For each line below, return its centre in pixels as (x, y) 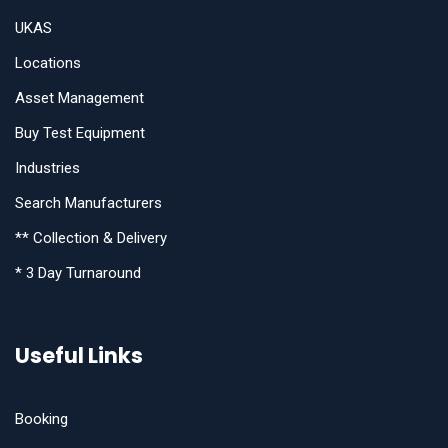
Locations (48, 63)
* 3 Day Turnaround (78, 273)
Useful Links (79, 356)
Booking (41, 419)
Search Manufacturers (88, 203)
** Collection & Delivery (91, 238)
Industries (47, 168)
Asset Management (79, 98)
